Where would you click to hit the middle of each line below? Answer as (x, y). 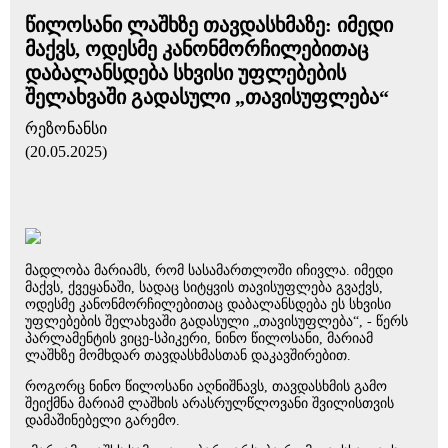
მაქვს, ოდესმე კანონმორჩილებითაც (196, 49)
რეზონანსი (66, 128)
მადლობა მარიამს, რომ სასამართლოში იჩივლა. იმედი (209, 270)
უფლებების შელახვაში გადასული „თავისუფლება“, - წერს (216, 321)
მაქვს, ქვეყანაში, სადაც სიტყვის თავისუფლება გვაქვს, (204, 287)
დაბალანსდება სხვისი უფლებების (185, 73)
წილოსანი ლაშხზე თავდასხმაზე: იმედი (209, 25)
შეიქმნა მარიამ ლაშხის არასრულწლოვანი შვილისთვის (209, 403)
